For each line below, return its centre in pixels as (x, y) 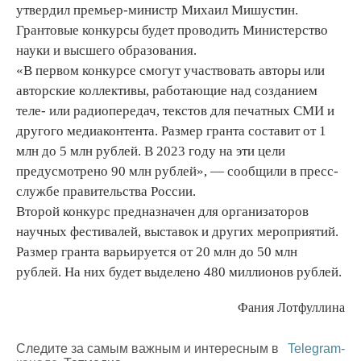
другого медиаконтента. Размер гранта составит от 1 (171, 131)
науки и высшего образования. (106, 51)
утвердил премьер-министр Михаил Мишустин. (157, 10)
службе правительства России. (106, 192)
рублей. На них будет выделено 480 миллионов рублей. (179, 272)
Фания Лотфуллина (291, 308)
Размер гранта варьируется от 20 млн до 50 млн (157, 252)
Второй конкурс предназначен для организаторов (162, 212)
